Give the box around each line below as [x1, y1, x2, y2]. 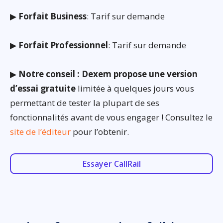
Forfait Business [18, 10, 87, 22]
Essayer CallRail [82, 158, 141, 169]
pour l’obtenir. [71, 125, 129, 137]
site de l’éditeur [10, 125, 71, 137]
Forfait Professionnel [18, 39, 108, 51]
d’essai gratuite [10, 82, 76, 94]
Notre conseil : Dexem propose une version [18, 68, 198, 80]
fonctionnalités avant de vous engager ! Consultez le [10, 111, 213, 123]
